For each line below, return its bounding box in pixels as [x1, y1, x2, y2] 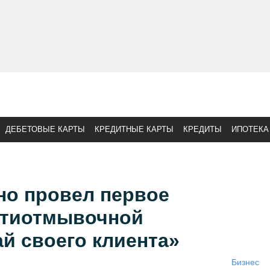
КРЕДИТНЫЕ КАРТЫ [95, 125, 174, 134]
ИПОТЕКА [231, 125, 269, 134]
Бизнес [231, 257, 259, 267]
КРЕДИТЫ [183, 125, 222, 134]
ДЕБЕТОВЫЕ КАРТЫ [5, 125, 85, 134]
